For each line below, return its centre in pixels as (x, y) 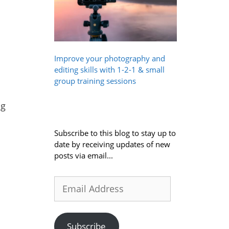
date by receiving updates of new (112, 144)
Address (68, 192)
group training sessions (95, 81)
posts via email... (84, 155)
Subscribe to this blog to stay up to (115, 133)
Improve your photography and (110, 58)
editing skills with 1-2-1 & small (109, 69)
